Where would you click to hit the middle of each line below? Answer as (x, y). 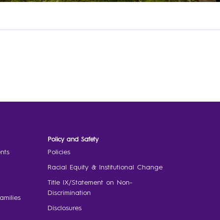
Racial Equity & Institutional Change (105, 167)
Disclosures (64, 208)
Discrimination (69, 193)
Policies (59, 152)
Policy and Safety (73, 139)
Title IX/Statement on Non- (90, 182)
